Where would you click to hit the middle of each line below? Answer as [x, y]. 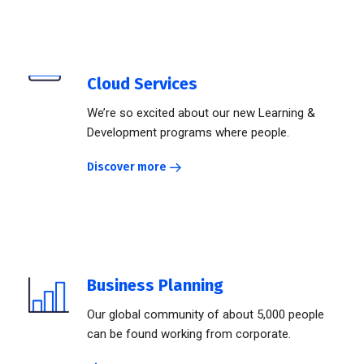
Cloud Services [142, 84]
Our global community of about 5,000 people [206, 315]
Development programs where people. [188, 133]
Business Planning [155, 286]
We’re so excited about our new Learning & [201, 113]
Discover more [127, 167]
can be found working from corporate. [189, 334]
